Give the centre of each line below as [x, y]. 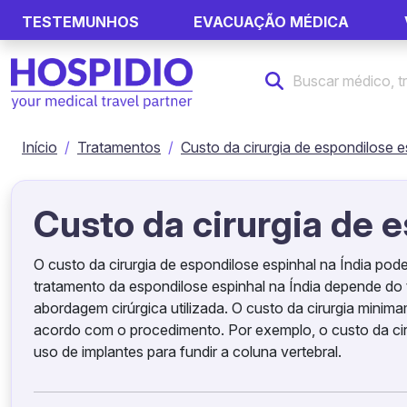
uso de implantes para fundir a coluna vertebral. [188, 352]
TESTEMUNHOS [80, 22]
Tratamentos [119, 147]
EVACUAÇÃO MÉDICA [272, 22]
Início [40, 147]
